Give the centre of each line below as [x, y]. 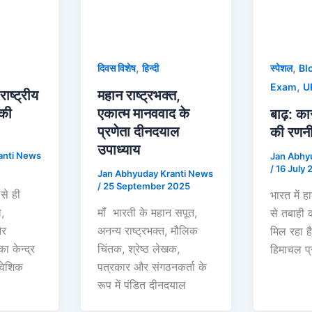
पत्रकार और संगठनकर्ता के [153, 266]
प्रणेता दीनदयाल [139, 132]
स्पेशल [281, 68]
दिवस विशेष [117, 68]
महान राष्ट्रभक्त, [139, 96]
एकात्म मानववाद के [144, 114]
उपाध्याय [119, 150]
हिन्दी [151, 68]
